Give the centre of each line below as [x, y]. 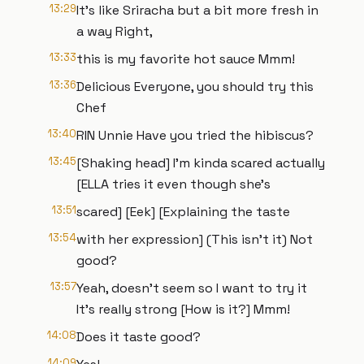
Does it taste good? [139, 337]
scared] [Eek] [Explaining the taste [183, 212]
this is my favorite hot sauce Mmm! [186, 59]
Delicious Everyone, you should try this [195, 87]
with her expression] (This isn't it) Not [195, 239]
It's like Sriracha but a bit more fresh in [197, 10]
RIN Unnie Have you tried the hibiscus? [195, 135]
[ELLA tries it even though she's [173, 184]
